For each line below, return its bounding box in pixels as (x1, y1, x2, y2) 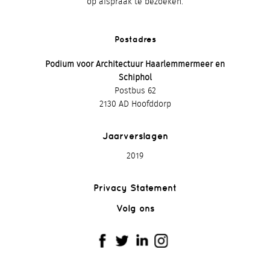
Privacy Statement (93, 182, 177, 193)
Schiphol (118, 73, 152, 82)
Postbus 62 (114, 86, 156, 95)
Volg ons (116, 202, 154, 213)
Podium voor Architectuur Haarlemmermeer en (45, 60, 225, 69)
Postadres (114, 34, 156, 44)
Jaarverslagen (102, 130, 168, 141)
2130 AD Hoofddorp (99, 99, 171, 108)
